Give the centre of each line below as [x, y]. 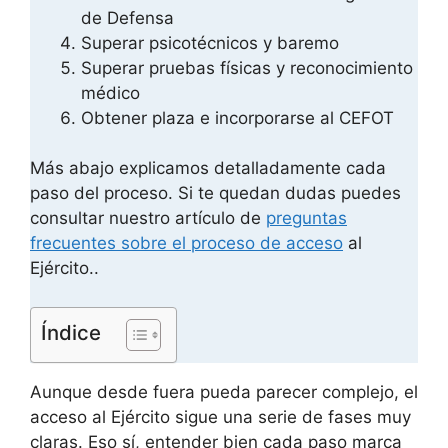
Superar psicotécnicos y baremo [210, 42]
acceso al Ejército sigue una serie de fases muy [220, 416]
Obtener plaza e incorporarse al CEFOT [237, 117]
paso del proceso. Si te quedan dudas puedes [215, 193]
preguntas [306, 218]
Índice [71, 332]
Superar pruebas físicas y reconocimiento [247, 67]
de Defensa [127, 17]
